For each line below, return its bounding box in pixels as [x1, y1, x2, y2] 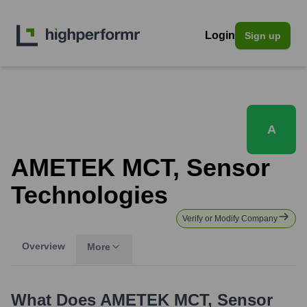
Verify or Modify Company [182, 214, 278, 223]
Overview [22, 241, 65, 251]
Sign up [245, 30, 281, 41]
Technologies [11, 181, 168, 209]
